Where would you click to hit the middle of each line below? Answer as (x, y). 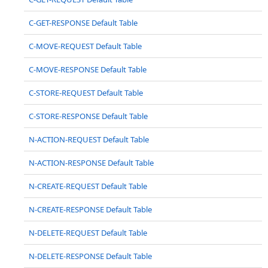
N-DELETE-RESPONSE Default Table (90, 256)
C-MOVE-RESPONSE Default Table (88, 69)
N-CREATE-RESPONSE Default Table (90, 209)
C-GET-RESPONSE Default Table (83, 23)
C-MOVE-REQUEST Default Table (85, 46)
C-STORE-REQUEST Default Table (86, 93)
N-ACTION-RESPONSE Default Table (91, 163)
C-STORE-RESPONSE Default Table (88, 116)
